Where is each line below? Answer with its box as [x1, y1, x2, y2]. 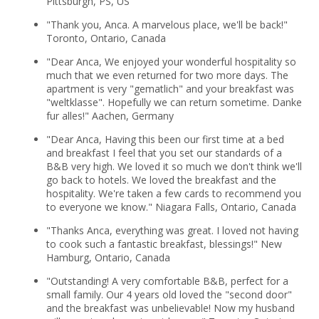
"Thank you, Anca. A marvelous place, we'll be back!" [46, 17, 288, 31]
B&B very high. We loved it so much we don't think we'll [46, 159, 302, 173]
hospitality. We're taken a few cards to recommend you [46, 186, 301, 200]
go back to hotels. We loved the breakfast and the [46, 172, 276, 187]
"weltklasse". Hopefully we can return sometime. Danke [46, 95, 302, 109]
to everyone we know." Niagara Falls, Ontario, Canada [46, 199, 296, 214]
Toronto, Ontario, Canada [46, 31, 166, 45]
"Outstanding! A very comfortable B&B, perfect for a [46, 273, 288, 288]
